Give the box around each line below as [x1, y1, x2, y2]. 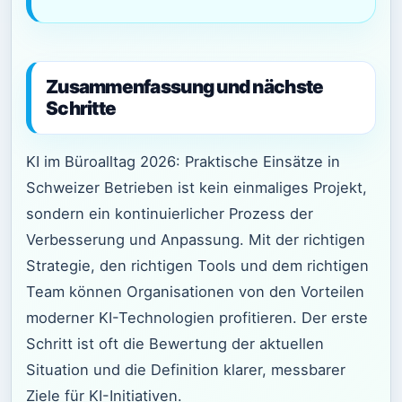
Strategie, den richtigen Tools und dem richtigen [26, 257, 369, 275]
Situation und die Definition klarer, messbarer [26, 361, 345, 380]
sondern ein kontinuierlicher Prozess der [26, 205, 313, 223]
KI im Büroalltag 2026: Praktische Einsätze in [26, 153, 340, 171]
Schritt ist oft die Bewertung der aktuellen [26, 335, 324, 354]
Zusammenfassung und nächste [46, 75, 324, 99]
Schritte [46, 97, 117, 120]
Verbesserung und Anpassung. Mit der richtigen [26, 231, 365, 249]
